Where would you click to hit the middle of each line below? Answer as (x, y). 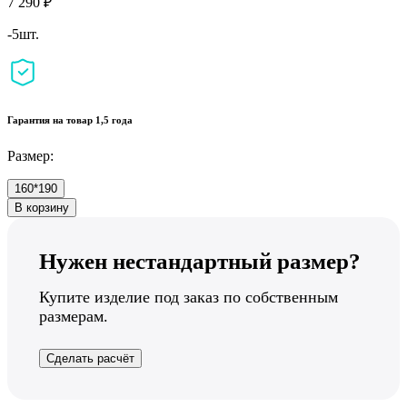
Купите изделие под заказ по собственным (189, 297)
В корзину (42, 207)
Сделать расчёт (90, 358)
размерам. (74, 316)
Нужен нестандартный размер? (200, 261)
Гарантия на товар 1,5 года (70, 119)
